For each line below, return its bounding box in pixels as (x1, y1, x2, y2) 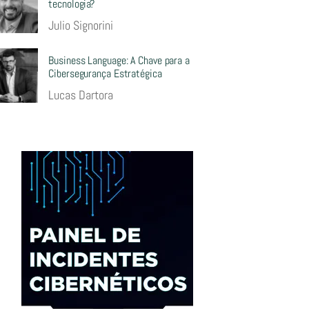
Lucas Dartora (48, 87, 114, 103)
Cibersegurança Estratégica (48, 66, 162, 81)
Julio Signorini (48, 17, 114, 34)
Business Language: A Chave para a (48, 53, 190, 68)
